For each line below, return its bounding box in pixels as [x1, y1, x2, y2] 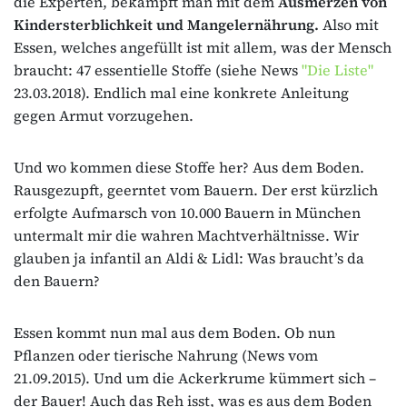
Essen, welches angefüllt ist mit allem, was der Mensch [14, 36, 392, 57]
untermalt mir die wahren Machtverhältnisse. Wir [14, 224, 359, 245]
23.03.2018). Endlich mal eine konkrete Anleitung [14, 82, 349, 103]
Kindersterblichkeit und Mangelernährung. [14, 14, 319, 35]
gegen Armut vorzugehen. [14, 104, 194, 125]
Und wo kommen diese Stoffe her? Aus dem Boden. [14, 156, 364, 177]
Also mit [319, 14, 379, 35]
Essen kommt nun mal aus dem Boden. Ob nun [14, 322, 335, 342]
